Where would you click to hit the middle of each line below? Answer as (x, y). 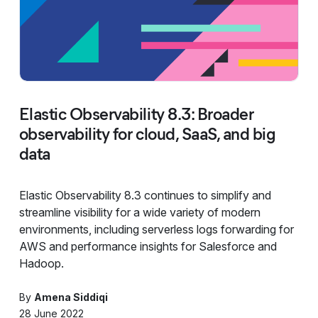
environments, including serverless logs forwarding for (156, 229)
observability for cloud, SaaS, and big (147, 133)
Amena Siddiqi (71, 297)
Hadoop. (41, 263)
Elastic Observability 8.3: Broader (136, 114)
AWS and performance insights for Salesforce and (148, 246)
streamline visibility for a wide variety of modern (139, 212)
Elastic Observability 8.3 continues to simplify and (145, 195)
